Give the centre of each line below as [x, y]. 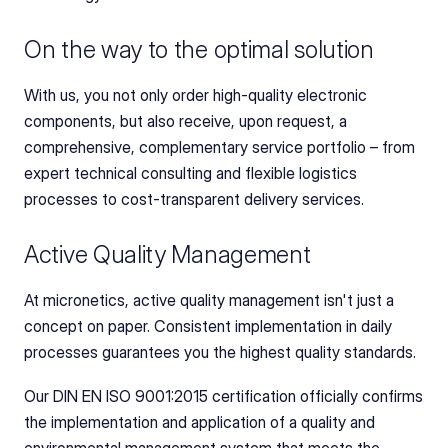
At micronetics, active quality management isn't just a [209, 300]
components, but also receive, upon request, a [185, 121]
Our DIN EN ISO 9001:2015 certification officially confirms [223, 396]
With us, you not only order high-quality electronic [195, 95]
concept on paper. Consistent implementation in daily [208, 326]
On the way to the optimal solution [199, 49]
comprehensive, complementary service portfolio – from [219, 147]
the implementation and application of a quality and [199, 422]
